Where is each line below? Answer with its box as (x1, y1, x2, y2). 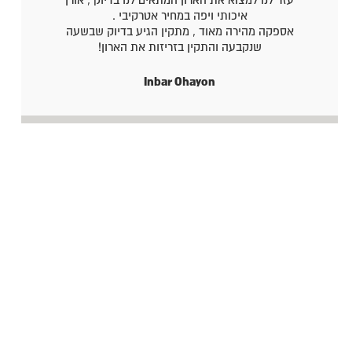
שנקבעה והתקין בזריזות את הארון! (97, 40, 262, 53)
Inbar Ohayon (144, 75, 216, 88)
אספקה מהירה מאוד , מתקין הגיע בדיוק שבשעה (65, 24, 294, 38)
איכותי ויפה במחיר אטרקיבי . (112, 9, 247, 22)
